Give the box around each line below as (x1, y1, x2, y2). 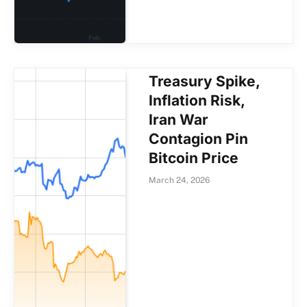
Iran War (149, 110, 209, 128)
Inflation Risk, (149, 91, 245, 109)
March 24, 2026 (149, 175, 210, 185)
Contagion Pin (149, 130, 249, 147)
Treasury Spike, (149, 72, 260, 90)
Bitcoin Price (149, 149, 239, 167)
